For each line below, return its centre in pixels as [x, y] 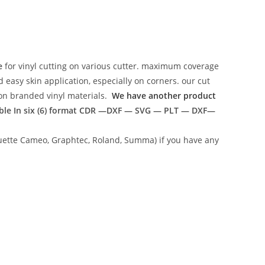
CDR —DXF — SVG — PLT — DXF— [147, 110]
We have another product [164, 96]
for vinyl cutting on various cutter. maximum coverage [111, 66]
